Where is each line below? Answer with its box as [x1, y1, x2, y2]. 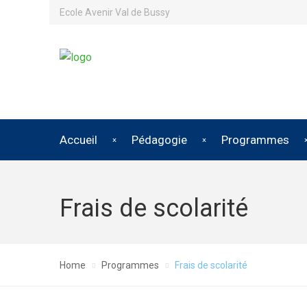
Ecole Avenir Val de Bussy [60, 7, 170, 18]
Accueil [60, 132, 97, 147]
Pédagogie [132, 132, 187, 147]
